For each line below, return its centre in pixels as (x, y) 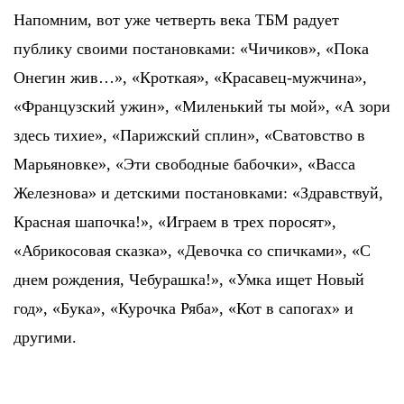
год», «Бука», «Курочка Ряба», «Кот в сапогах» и (184, 308)
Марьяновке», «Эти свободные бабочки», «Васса (184, 164)
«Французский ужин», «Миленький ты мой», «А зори (202, 106)
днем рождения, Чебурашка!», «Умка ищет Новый (189, 279)
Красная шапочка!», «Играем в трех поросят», (175, 221)
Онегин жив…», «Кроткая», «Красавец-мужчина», (190, 77)
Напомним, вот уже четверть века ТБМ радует (176, 19)
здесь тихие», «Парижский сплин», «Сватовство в (189, 135)
